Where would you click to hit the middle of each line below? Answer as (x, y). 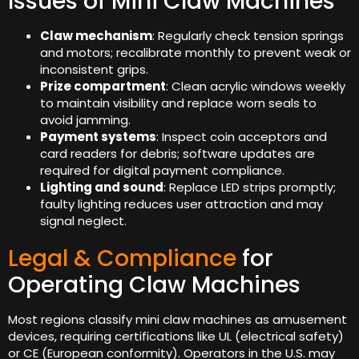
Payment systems (98, 136)
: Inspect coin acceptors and (242, 136)
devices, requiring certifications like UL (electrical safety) (176, 336)
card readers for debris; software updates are (177, 153)
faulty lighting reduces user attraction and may (182, 204)
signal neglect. (83, 220)
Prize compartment (103, 86)
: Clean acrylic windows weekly (256, 86)
